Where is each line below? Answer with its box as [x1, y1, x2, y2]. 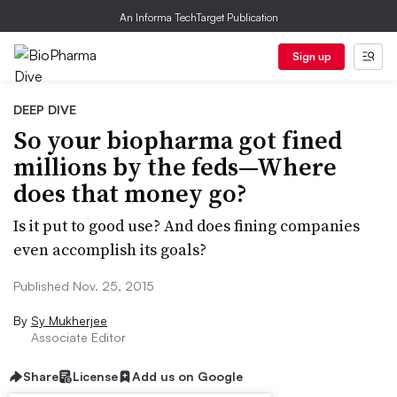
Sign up [292, 50, 331, 63]
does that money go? [13, 176, 247, 210]
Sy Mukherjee [31, 313, 107, 328]
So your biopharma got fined [13, 123, 342, 157]
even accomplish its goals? [13, 238, 206, 261]
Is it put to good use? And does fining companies [13, 214, 360, 237]
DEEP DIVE [13, 102, 76, 117]
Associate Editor [31, 330, 126, 345]
